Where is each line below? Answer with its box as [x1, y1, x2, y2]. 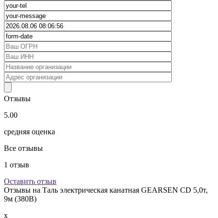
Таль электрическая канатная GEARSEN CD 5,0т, [42, 185, 208, 194]
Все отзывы [4, 144, 43, 152]
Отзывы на [4, 185, 42, 194]
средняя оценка [4, 127, 55, 136]
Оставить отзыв [4, 177, 56, 185]
